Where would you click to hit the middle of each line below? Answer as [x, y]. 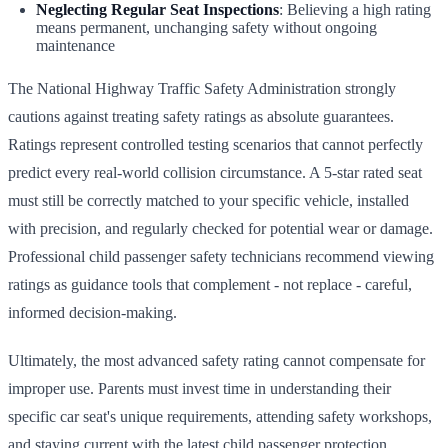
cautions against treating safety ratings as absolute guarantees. [201, 116]
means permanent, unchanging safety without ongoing [206, 27]
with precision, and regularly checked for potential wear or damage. [220, 228]
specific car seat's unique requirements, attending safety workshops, [220, 416]
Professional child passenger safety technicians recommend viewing [221, 256]
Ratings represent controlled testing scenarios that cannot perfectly [215, 144]
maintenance [75, 45]
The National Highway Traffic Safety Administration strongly [202, 88]
